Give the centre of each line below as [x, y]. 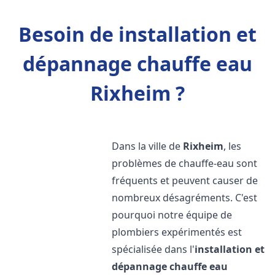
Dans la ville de [148, 146]
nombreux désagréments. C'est [185, 198]
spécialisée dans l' [153, 249]
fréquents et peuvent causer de [185, 180]
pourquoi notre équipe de [172, 215]
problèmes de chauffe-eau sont [185, 163]
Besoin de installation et [137, 34]
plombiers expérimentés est [177, 232]
